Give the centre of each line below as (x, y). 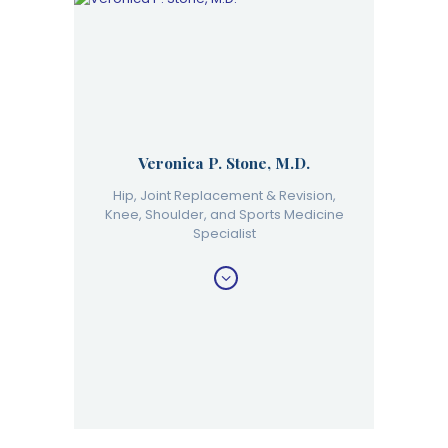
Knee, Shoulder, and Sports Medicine (224, 214)
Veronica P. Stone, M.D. (224, 162)
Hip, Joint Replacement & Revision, (224, 195)
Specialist (224, 233)
